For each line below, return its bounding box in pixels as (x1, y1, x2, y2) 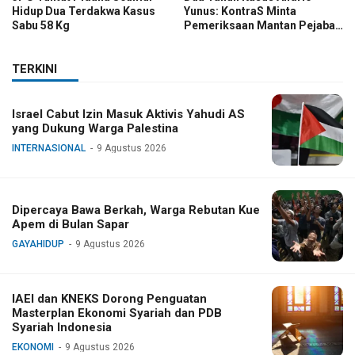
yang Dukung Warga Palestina (12, 120, 178, 136)
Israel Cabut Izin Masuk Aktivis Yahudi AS (12, 106, 245, 121)
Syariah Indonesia (12, 319, 112, 334)
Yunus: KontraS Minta (183, 4, 296, 17)
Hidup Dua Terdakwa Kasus (12, 4, 155, 17)
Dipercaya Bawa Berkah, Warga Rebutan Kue (12, 202, 260, 217)
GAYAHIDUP (12, 238, 64, 250)
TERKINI (12, 61, 57, 76)
